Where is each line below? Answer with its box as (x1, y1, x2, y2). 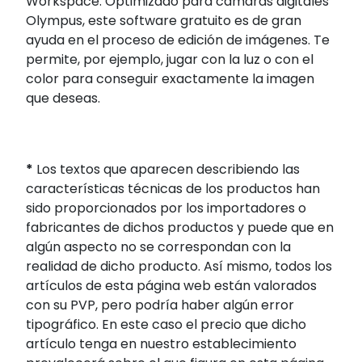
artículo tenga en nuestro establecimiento (26, 335, 297, 354)
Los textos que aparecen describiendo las (33, 160, 300, 179)
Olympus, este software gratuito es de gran (26, 11, 301, 31)
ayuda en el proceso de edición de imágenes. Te (26, 31, 330, 50)
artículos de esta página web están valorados (26, 276, 317, 296)
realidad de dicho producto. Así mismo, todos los (26, 257, 332, 276)
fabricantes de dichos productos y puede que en (26, 218, 334, 238)
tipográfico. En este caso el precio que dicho (26, 315, 306, 335)
